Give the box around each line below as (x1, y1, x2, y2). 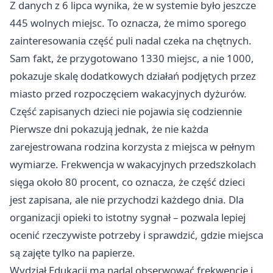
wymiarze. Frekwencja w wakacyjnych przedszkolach (10, 157, 256, 172)
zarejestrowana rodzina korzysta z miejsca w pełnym (10, 140, 255, 154)
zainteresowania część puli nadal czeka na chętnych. (10, 34, 252, 48)
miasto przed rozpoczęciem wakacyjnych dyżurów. (10, 87, 247, 101)
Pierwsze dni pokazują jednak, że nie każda (10, 122, 208, 136)
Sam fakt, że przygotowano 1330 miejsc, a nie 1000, (10, 51, 254, 66)
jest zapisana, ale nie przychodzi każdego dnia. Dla (10, 193, 244, 207)
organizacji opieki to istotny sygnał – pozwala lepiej (10, 210, 246, 225)
